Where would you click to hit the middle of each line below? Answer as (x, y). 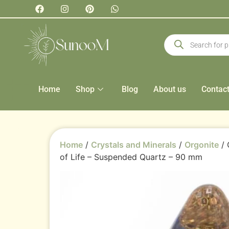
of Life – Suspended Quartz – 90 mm (131, 157)
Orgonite (202, 144)
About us (170, 89)
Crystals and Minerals (134, 144)
